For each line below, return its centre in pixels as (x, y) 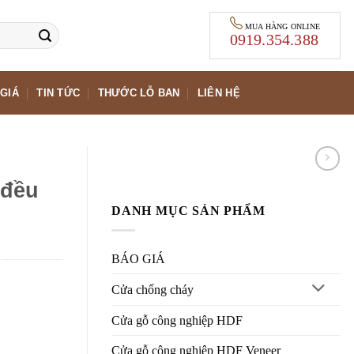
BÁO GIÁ (138, 258)
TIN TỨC (58, 92)
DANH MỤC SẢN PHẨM (188, 211)
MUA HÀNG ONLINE (282, 26)
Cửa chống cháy (153, 289)
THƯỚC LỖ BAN (139, 92)
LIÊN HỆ (218, 92)
